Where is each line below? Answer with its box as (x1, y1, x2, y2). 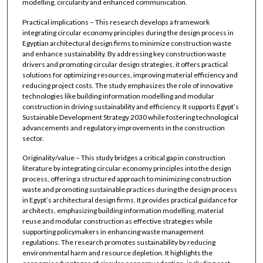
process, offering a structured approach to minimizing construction (22, 174, 231, 183)
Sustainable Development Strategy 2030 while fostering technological (22, 112, 238, 122)
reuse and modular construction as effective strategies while (22, 216, 213, 225)
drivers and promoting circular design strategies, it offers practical (22, 59, 228, 69)
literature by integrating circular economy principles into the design (22, 163, 231, 173)
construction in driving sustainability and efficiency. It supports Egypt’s (22, 102, 239, 111)
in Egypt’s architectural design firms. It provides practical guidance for (22, 195, 238, 204)
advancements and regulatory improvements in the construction (22, 123, 225, 132)
